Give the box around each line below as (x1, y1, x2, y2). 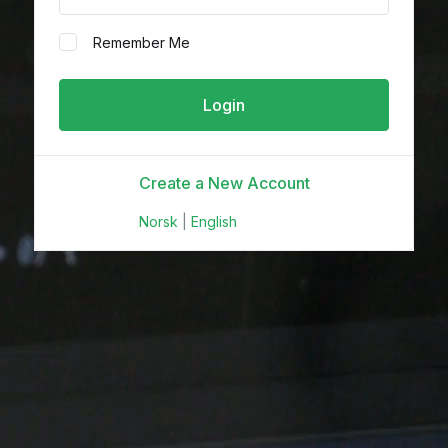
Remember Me (93, 34, 190, 51)
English (190, 213, 237, 230)
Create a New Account (138, 173, 310, 193)
